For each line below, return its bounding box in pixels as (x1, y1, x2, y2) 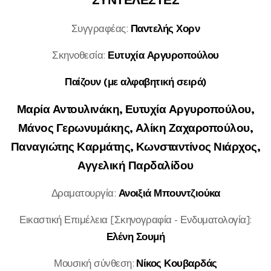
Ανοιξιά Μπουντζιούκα (118, 186, 220, 200)
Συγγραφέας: (71, 21, 131, 35)
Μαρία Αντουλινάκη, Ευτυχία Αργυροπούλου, (16, 101, 255, 117)
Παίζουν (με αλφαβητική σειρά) (65, 74, 206, 88)
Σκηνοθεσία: (52, 48, 108, 62)
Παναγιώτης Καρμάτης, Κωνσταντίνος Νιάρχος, (10, 139, 261, 154)
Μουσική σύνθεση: (54, 256, 137, 270)
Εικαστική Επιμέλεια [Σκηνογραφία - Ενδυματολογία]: (19, 212, 252, 226)
